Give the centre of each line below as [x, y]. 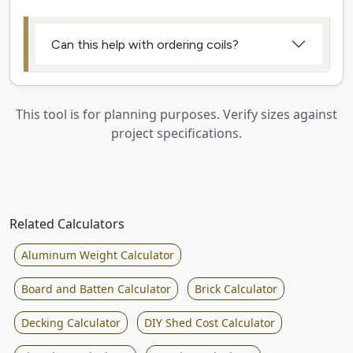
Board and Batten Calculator [96, 289]
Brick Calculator [236, 289]
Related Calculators [67, 224]
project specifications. [176, 134]
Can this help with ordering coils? [145, 44]
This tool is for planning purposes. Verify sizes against [176, 115]
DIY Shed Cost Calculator [210, 323]
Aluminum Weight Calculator [98, 255]
